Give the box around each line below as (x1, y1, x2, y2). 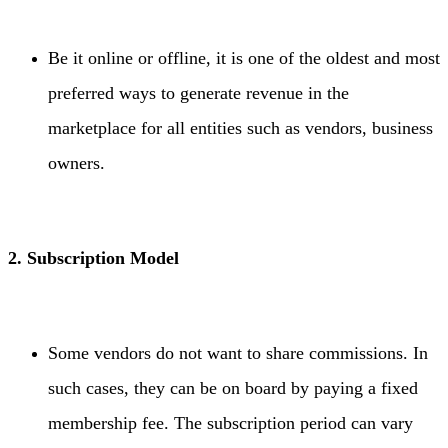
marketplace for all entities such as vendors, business (48, 118, 433, 139)
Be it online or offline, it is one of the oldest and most (48, 48, 440, 69)
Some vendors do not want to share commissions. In (48, 343, 428, 364)
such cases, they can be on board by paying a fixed (48, 378, 418, 399)
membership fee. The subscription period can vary (48, 413, 413, 434)
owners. (48, 153, 105, 174)
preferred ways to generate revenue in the (48, 83, 349, 104)
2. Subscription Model (8, 248, 179, 269)
